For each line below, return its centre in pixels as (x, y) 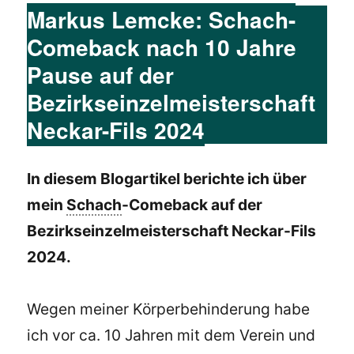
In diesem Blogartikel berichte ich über (167, 178)
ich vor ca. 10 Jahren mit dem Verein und (171, 335)
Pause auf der (101, 74)
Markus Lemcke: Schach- (162, 19)
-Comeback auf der (192, 204)
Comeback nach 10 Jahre (162, 47)
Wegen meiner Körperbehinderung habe (169, 309)
